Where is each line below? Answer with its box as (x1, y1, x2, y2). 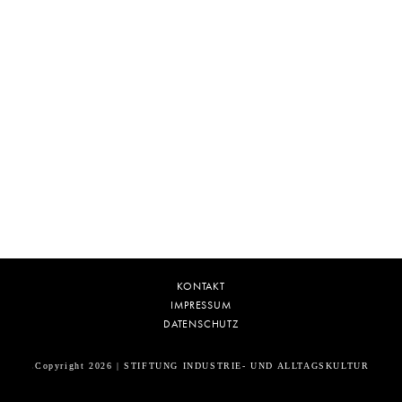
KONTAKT (177, 279, 225, 293)
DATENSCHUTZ (163, 317, 239, 331)
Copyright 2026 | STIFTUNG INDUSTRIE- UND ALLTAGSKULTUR (35, 360, 370, 371)
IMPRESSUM (170, 298, 232, 312)
